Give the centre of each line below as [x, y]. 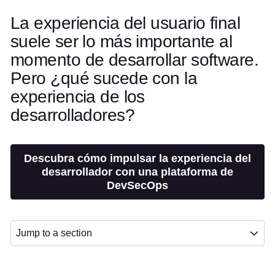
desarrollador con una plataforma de [137, 172]
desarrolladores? [73, 115]
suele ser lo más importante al [122, 41]
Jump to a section [54, 233]
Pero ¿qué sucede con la [104, 78]
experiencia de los [78, 97]
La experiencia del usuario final [126, 23]
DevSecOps [137, 185]
